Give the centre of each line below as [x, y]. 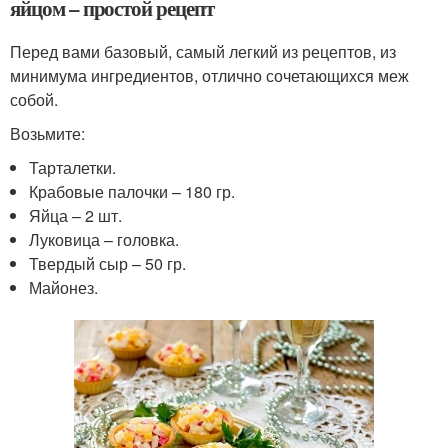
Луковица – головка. [104, 239]
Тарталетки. [73, 167]
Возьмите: [47, 133]
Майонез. [64, 287]
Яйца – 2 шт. [76, 215]
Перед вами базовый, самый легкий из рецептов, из [203, 51]
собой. [34, 99]
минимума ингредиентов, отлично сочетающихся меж [209, 75]
